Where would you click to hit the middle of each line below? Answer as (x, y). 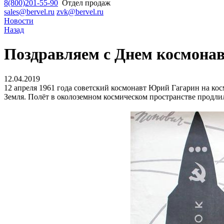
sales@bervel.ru (29, 12)
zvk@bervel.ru (80, 12)
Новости (19, 21)
